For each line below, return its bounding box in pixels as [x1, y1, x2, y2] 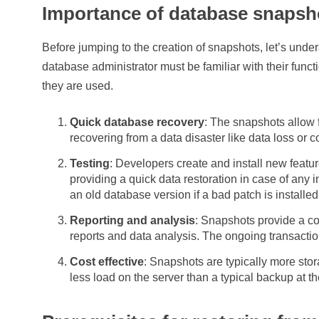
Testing [70, 157, 110, 169]
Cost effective [70, 256, 145, 268]
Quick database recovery [70, 116, 205, 128]
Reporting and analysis [70, 214, 196, 226]
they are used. [42, 80, 114, 92]
